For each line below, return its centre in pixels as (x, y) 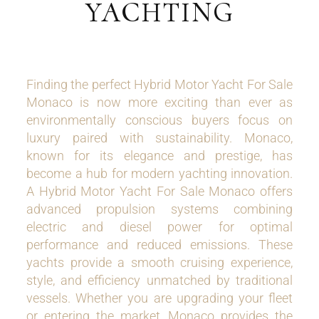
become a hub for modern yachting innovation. (159, 173)
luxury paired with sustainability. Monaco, (159, 138)
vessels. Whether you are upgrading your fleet (159, 298)
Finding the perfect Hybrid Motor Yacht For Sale (159, 84)
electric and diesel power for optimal (159, 227)
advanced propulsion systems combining (159, 209)
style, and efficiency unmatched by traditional (159, 280)
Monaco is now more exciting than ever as (159, 102)
